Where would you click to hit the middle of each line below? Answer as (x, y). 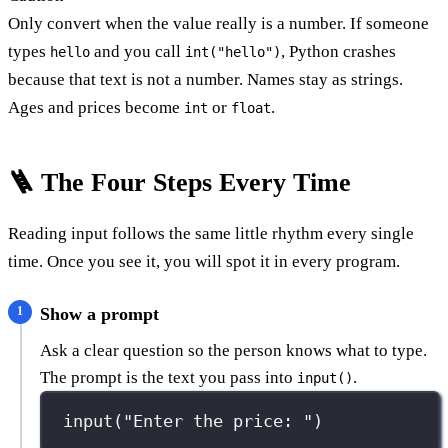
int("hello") (233, 51)
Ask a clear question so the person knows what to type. (233, 350)
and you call (137, 51)
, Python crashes (338, 51)
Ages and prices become (96, 107)
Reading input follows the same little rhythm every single (211, 233)
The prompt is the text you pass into (168, 377)
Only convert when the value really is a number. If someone (218, 23)
